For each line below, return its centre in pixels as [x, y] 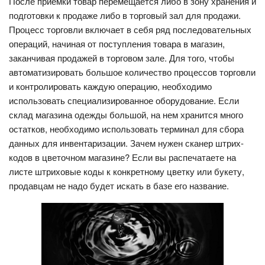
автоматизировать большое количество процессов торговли [132, 72]
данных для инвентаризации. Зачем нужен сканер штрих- [126, 143]
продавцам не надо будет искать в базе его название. [119, 185]
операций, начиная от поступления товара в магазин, [117, 43]
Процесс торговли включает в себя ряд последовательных [130, 29]
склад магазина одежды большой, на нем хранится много [126, 114]
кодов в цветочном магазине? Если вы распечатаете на [122, 157]
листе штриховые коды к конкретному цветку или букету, [127, 171]
